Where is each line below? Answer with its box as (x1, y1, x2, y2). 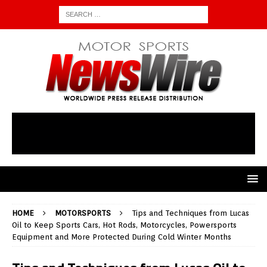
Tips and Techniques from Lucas (132, 209, 249, 218)
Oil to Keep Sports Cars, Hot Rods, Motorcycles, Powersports (12, 221, 237, 230)
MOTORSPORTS (55, 209, 111, 218)
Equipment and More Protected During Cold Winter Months (12, 232, 231, 242)
